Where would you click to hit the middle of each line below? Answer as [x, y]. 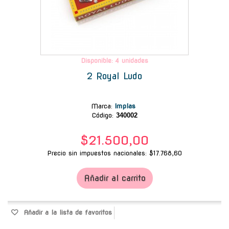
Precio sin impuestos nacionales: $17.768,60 [114, 153]
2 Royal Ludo [114, 76]
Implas [126, 106]
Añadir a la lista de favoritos [66, 212]
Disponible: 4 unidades [114, 60]
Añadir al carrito [114, 178]
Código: [102, 115]
